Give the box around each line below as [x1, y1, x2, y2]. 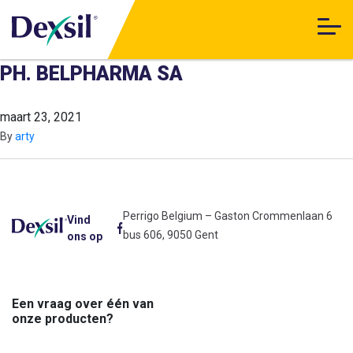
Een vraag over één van [12, 296, 154, 311]
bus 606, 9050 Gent [122, 229, 218, 241]
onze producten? [12, 311, 113, 326]
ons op [66, 230, 102, 243]
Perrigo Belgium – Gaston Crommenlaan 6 [122, 210, 333, 222]
